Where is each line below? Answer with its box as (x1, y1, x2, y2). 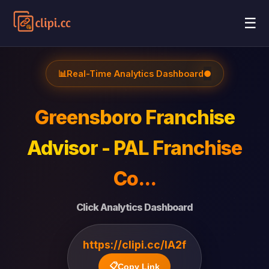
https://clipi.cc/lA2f (83, 238, 186, 251)
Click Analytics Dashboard (76, 201, 193, 213)
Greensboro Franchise (34, 106, 235, 129)
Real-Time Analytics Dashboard (66, 68, 204, 79)
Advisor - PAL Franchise (27, 136, 242, 160)
